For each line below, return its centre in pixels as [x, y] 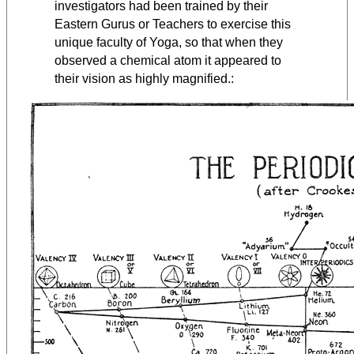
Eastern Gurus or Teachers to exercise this [173, 24]
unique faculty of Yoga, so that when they [169, 43]
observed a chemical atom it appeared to [168, 61]
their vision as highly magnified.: [144, 79]
